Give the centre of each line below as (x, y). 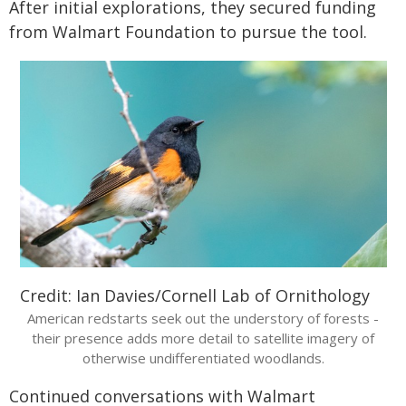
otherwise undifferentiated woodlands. (203, 358)
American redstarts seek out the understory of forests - (203, 318)
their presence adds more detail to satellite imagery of (203, 338)
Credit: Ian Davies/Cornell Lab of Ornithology (194, 295)
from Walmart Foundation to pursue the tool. (188, 31)
